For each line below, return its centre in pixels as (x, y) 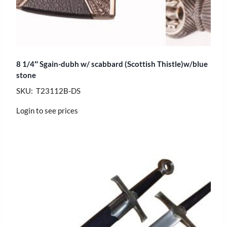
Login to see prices (47, 110)
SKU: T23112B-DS (48, 90)
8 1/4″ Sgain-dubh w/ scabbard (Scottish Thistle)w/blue (112, 64)
